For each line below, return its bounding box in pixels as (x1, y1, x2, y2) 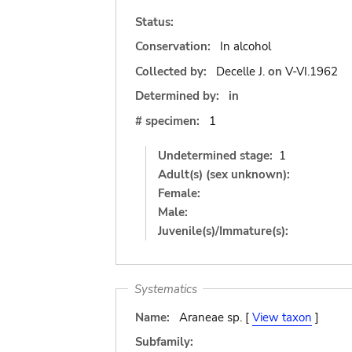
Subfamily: (135, 334, 193, 350)
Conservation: (135, 38, 211, 54)
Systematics (134, 280, 197, 297)
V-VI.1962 (284, 63, 338, 79)
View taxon (251, 309, 312, 325)
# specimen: (135, 112, 200, 129)
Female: (158, 185, 200, 201)
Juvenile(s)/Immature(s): (158, 222, 288, 239)
